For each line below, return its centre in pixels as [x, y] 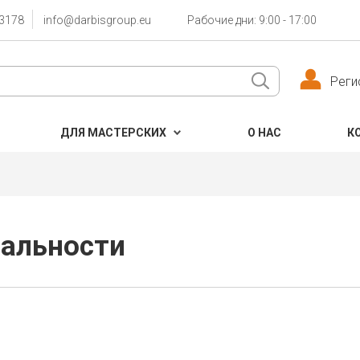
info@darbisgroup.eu [97, 20]
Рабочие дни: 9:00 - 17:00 [252, 20]
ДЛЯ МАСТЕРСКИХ [113, 133]
